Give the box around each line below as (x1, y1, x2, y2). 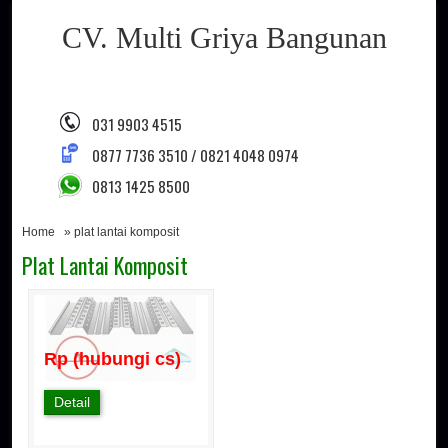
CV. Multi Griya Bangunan (61, 21, 387, 54)
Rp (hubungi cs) (44, 349, 182, 369)
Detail (54, 394, 91, 410)
